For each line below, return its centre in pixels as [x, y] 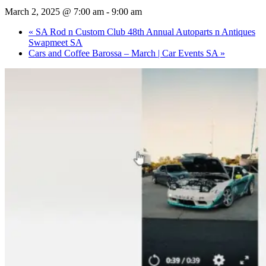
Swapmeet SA [56, 43]
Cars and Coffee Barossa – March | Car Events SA [124, 53]
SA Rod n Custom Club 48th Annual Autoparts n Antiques [144, 32]
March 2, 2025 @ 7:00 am [54, 12]
